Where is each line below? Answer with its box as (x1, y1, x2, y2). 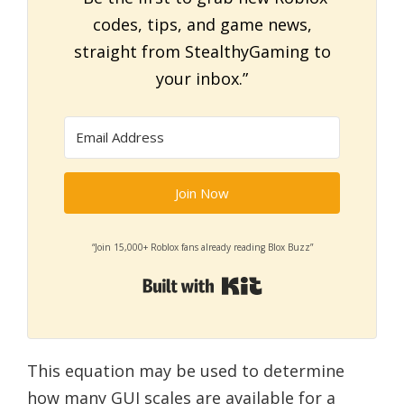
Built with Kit (262, 271, 364, 294)
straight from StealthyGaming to (73, 40, 331, 62)
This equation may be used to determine (27, 359, 344, 381)
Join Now (175, 183, 229, 202)
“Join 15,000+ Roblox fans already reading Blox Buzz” (91, 240, 313, 253)
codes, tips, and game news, (92, 13, 312, 35)
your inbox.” (156, 67, 248, 89)
